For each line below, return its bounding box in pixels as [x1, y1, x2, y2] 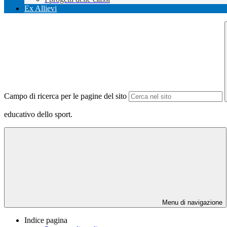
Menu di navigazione [160, 199, 222, 207]
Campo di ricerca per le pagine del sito [4, 92, 127, 101]
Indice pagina [24, 216, 67, 225]
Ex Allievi [24, 4, 57, 13]
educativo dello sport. [4, 110, 72, 119]
